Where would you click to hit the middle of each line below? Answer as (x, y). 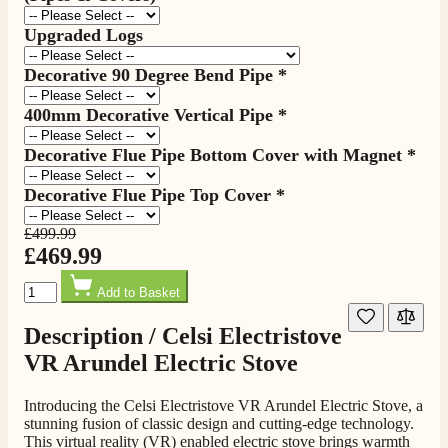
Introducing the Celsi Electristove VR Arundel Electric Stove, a (223, 405)
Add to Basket (138, 292)
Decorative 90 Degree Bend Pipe (148, 74)
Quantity (50, 277)
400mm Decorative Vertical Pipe (148, 114)
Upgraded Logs (83, 34)
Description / (93, 335)
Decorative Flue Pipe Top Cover (147, 194)
